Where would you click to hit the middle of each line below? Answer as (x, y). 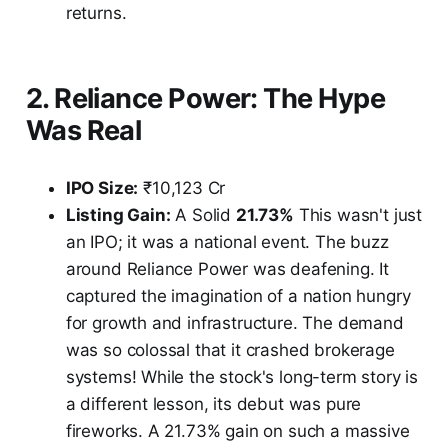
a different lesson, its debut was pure (213, 403)
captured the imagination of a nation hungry (238, 295)
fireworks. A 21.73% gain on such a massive (237, 430)
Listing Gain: (118, 214)
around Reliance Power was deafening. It (227, 268)
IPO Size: (102, 187)
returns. (96, 12)
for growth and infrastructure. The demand (234, 322)
